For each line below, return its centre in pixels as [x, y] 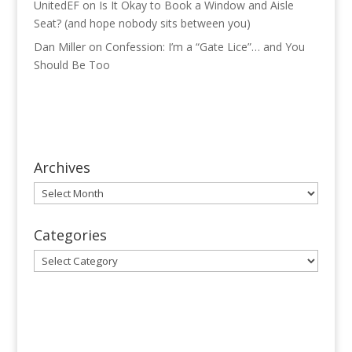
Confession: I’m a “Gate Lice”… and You [205, 46]
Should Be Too [71, 64]
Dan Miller [59, 46]
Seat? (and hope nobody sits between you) [142, 23]
